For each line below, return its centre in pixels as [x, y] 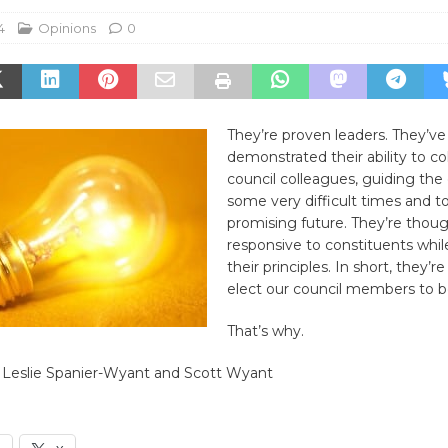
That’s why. [265, 330]
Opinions [66, 27]
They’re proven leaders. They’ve [336, 134]
